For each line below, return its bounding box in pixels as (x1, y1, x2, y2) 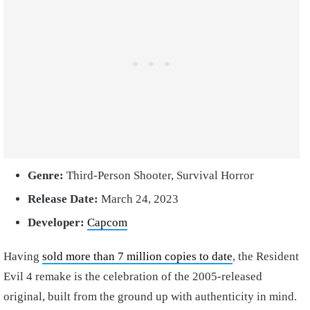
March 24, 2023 (101, 192, 179, 206)
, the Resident (232, 250, 299, 264)
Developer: (28, 216, 87, 230)
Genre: (28, 169, 66, 183)
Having (3, 250, 42, 264)
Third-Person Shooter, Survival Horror (66, 169, 254, 183)
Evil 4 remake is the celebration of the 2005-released (3, 270, 262, 284)
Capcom (87, 216, 127, 230)
